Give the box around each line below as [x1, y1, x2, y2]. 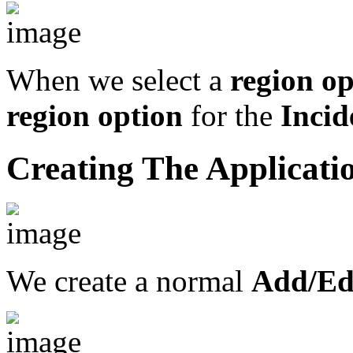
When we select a [6, 62, 230, 97]
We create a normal [6, 264, 251, 299]
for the [183, 98, 281, 132]
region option [6, 98, 183, 132]
